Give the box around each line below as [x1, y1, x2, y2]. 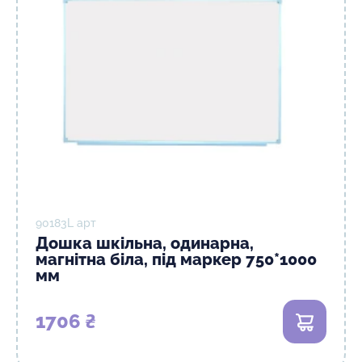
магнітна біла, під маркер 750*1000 [36, 250, 317, 269]
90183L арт [36, 217, 96, 229]
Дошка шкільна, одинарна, [36, 234, 254, 253]
